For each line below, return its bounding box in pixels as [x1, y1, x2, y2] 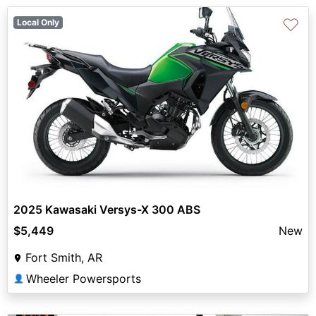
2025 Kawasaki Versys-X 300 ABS [13, 202, 200, 217]
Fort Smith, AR [25, 250, 102, 265]
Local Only [16, 16, 59, 28]
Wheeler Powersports [26, 271, 141, 286]
